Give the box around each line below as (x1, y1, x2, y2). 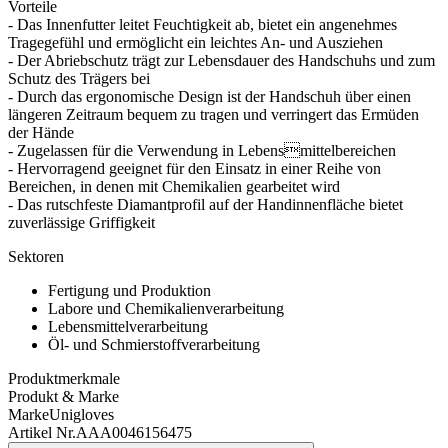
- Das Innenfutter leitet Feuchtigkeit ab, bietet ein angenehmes (8, 15, 397, 33)
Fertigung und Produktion (48, 281, 211, 299)
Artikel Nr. (8, 423, 76, 441)
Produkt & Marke (8, 387, 119, 405)
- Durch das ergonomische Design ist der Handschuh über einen (8, 87, 411, 105)
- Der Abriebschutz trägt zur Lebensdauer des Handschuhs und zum (8, 51, 435, 69)
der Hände (8, 123, 74, 141)
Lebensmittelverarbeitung (48, 317, 208, 335)
